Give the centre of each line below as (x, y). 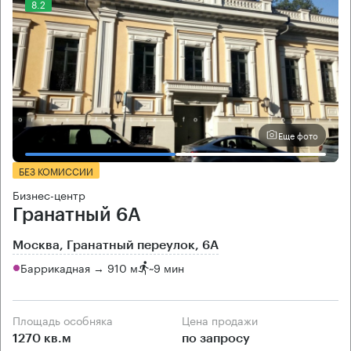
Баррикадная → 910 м (79, 268)
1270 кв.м (42, 338)
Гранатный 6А (77, 214)
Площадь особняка (67, 319)
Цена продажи (224, 319)
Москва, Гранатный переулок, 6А (116, 245)
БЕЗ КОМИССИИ (56, 170)
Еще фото (298, 135)
